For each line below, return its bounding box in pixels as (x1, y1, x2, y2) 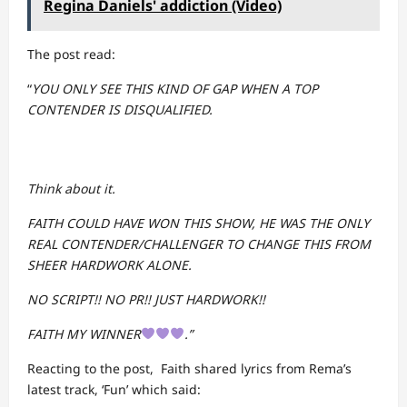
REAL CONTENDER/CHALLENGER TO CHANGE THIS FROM (27, 235, 371, 253)
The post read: (27, 45, 115, 63)
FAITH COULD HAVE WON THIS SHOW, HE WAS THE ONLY (27, 214, 370, 232)
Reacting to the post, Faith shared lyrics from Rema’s (27, 360, 352, 377)
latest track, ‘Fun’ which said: (27, 381, 201, 398)
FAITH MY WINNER (27, 325, 141, 342)
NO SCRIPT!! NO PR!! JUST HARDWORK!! (27, 291, 265, 308)
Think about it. (27, 180, 115, 197)
